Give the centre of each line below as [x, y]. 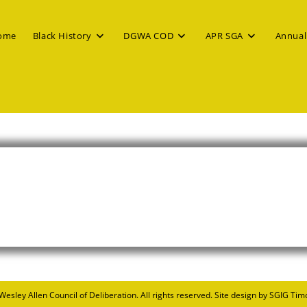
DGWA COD [149, 36]
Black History [62, 36]
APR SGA [224, 36]
